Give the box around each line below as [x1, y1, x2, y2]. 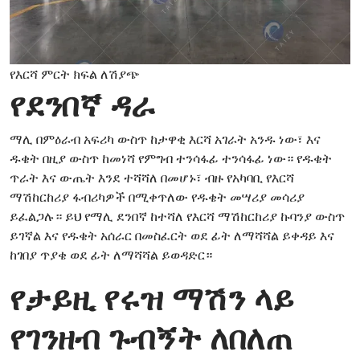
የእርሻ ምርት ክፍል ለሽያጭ [10, 64, 140, 83]
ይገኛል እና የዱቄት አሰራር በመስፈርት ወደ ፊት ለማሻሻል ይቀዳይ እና [10, 226, 334, 244]
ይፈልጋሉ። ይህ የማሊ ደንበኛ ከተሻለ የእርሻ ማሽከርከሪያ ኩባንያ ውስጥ [10, 207, 345, 225]
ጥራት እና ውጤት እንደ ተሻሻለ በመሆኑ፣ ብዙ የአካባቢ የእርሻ [10, 168, 294, 186]
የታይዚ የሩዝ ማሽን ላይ [10, 274, 294, 320]
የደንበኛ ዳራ [10, 80, 155, 126]
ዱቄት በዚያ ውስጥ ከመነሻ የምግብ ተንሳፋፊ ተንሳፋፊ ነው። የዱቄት [10, 149, 332, 167]
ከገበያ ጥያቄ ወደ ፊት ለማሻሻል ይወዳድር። [10, 245, 212, 264]
